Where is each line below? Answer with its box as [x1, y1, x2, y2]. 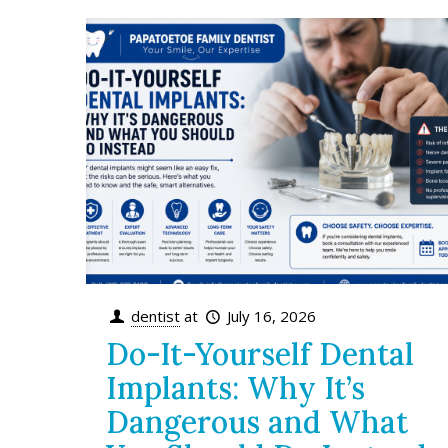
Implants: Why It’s [106, 368, 366, 407]
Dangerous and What [106, 402, 409, 441]
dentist [131, 305, 181, 326]
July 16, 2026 [227, 305, 317, 326]
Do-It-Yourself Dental [106, 334, 415, 373]
